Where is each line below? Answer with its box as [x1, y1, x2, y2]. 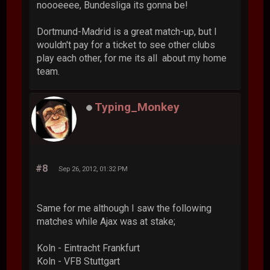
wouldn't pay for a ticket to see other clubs [37, 39, 216, 51]
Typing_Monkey [95, 99, 180, 114]
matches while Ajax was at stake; [37, 215, 176, 227]
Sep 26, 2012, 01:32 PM [58, 164, 128, 173]
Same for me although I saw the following [37, 202, 212, 214]
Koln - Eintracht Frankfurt [37, 242, 140, 254]
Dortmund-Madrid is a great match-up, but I [37, 25, 218, 37]
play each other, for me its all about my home [37, 52, 227, 64]
